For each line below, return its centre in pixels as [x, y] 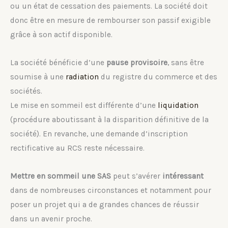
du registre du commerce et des [158, 77]
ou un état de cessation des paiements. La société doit [109, 6]
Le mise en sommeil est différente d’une [84, 105]
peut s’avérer [137, 176]
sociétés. [26, 91]
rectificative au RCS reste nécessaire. [77, 148]
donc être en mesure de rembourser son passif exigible [110, 20]
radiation [82, 77]
